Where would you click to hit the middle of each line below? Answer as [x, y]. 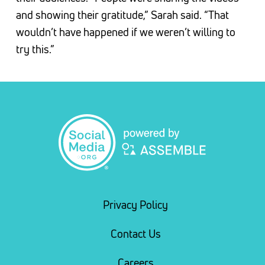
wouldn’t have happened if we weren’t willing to [125, 32]
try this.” [35, 49]
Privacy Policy [135, 205]
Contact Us [135, 234]
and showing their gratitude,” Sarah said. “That [122, 15]
